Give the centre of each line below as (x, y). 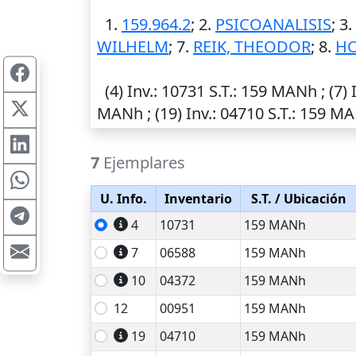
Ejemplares (142, 163)
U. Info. (124, 199)
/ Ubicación (309, 199)
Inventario (198, 199)
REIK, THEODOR (252, 46)
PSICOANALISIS (273, 24)
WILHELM (133, 46)
